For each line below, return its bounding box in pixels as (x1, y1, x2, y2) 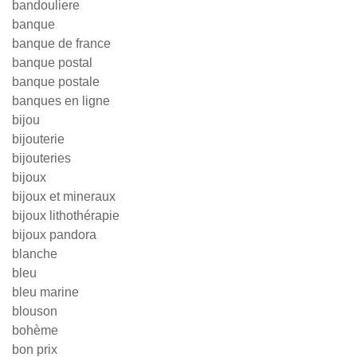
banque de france (12, 37, 111, 51)
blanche (12, 247, 57, 261)
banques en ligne (12, 94, 110, 108)
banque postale (12, 75, 100, 89)
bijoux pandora (12, 228, 96, 242)
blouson (12, 304, 57, 319)
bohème (12, 324, 58, 338)
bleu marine (12, 285, 79, 300)
